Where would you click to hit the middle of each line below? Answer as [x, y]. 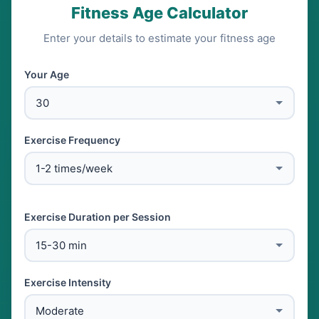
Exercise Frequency [72, 140]
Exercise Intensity [68, 282]
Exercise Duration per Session [98, 217]
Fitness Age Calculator [159, 13]
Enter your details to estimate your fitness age [159, 38]
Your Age [47, 74]
